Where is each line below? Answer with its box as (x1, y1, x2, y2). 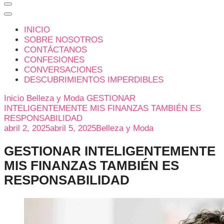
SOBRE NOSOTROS (24, 35, 103, 44)
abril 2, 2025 (4, 123, 50, 133)
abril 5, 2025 (50, 123, 96, 133)
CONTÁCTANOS (24, 45, 87, 54)
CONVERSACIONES (24, 65, 102, 74)
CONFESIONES (24, 55, 84, 64)
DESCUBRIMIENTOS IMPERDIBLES (24, 75, 163, 84)
